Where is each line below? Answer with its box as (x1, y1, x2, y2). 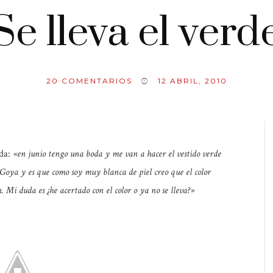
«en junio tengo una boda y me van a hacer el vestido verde (13, 147, 221, 160)
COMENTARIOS (58, 76, 132, 85)
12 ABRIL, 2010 (157, 76, 227, 85)
